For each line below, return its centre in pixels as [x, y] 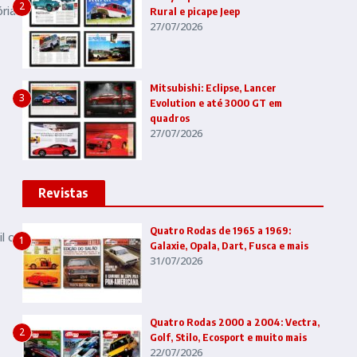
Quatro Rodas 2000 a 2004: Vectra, [235, 322]
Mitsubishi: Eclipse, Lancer [213, 88]
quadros [170, 118]
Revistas [64, 193]
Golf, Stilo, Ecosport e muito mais [228, 337]
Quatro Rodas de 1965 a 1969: [220, 231]
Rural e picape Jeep [195, 12]
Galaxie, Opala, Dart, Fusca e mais [229, 246]
